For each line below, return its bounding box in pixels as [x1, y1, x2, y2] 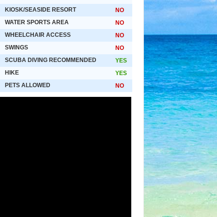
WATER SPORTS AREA [5, 19, 69, 26]
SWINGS [5, 44, 28, 51]
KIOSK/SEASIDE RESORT [5, 6, 76, 13]
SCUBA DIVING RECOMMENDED [5, 57, 96, 63]
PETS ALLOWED [5, 82, 50, 89]
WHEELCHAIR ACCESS [5, 31, 71, 38]
